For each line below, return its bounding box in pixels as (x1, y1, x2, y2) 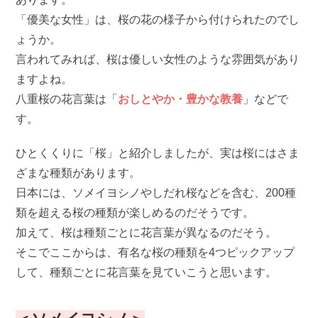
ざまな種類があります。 (16, 167, 141, 180)
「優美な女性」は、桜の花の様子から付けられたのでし (16, 13, 300, 26)
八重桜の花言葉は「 (16, 93, 119, 106)
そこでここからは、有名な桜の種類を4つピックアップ (16, 246, 295, 259)
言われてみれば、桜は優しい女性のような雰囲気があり (16, 53, 300, 66)
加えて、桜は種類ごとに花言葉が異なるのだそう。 (16, 226, 278, 239)
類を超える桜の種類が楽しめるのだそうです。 (16, 207, 255, 219)
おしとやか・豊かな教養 (118, 93, 243, 106)
